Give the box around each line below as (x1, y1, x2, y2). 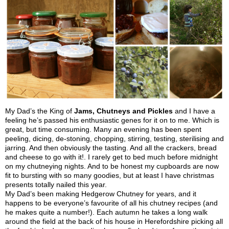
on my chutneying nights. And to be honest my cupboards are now (5, 162, 219, 171)
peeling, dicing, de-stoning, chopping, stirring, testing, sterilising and (5, 134, 224, 143)
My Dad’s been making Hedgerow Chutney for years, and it (5, 190, 196, 198)
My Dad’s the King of (5, 107, 74, 116)
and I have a (173, 107, 215, 116)
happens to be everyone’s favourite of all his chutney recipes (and (5, 199, 218, 208)
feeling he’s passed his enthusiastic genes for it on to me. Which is (5, 116, 219, 125)
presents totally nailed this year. (5, 180, 107, 189)
